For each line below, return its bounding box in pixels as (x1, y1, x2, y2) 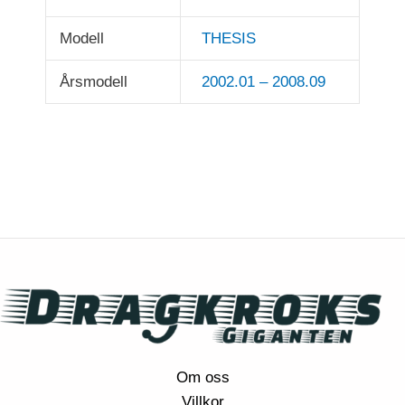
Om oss (175, 369, 230, 386)
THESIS (201, 30, 256, 48)
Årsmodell (60, 73, 128, 91)
